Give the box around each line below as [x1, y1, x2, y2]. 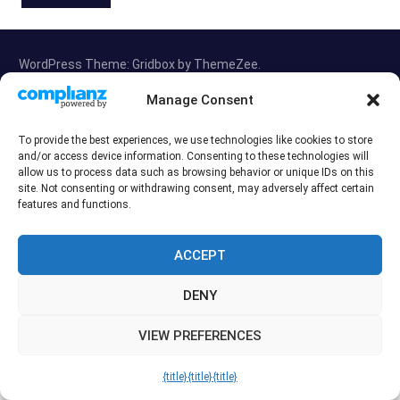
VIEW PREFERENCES [138, 327, 262, 344]
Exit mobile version [135, 114, 265, 133]
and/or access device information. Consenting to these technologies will [18, 150, 369, 162]
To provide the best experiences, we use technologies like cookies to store [18, 134, 372, 146]
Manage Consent [146, 91, 254, 108]
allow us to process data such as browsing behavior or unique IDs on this [18, 166, 374, 179]
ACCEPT [174, 246, 226, 263]
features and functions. [18, 198, 131, 211]
